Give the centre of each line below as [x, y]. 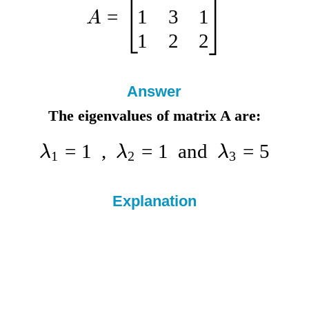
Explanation [154, 201]
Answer [154, 91]
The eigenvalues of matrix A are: [154, 115]
